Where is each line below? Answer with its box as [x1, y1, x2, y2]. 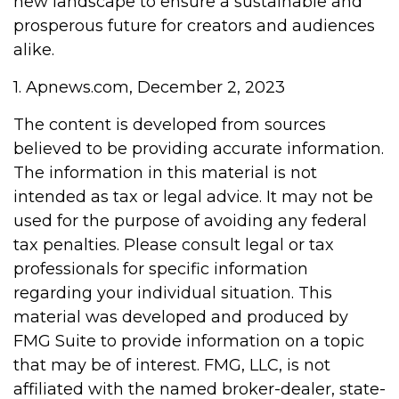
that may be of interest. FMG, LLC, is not [13, 355, 330, 375]
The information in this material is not [13, 163, 317, 183]
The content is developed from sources [13, 115, 326, 134]
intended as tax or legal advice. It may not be [13, 187, 373, 207]
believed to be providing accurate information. [13, 139, 384, 159]
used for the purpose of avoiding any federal [13, 211, 367, 231]
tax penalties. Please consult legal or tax [13, 235, 334, 255]
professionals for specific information [13, 259, 308, 279]
